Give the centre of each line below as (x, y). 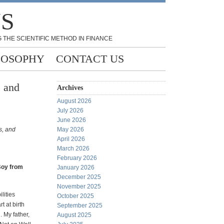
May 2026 (70, 129)
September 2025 (80, 205)
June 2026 (71, 120)
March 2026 (73, 148)
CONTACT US (90, 59)
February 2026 (77, 158)
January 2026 (76, 167)
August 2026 (74, 101)
